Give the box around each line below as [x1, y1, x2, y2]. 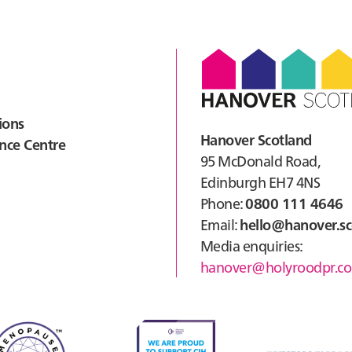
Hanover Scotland [200, 130, 312, 149]
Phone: [200, 193, 246, 213]
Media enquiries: [200, 236, 302, 255]
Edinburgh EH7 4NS [200, 172, 321, 192]
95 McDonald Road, [200, 151, 321, 170]
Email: [200, 214, 240, 234]
